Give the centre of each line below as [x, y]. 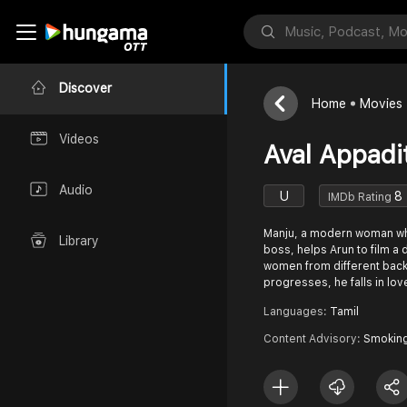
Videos [79, 139]
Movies [381, 104]
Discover [85, 89]
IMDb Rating [361, 197]
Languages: [297, 312]
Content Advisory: [313, 339]
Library [79, 241]
